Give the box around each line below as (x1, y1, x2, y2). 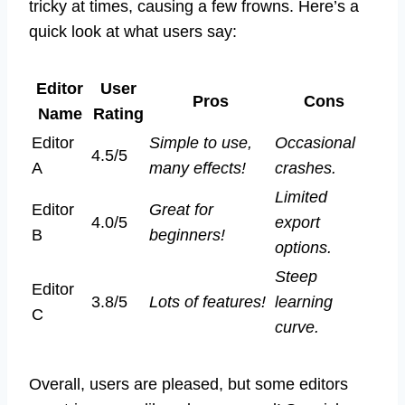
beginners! (149, 225, 225, 244)
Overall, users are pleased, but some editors (29, 374, 348, 393)
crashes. (275, 158, 336, 177)
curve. (275, 317, 319, 336)
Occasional (275, 133, 355, 152)
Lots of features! (149, 292, 266, 311)
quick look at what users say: (29, 22, 237, 41)
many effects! (149, 158, 246, 177)
